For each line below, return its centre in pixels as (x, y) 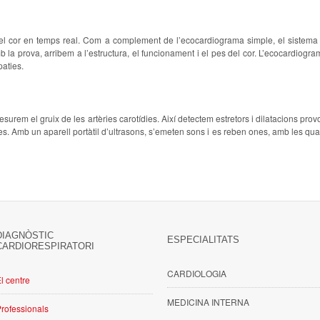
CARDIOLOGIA (197, 273)
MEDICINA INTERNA (208, 302)
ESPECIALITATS (203, 240)
